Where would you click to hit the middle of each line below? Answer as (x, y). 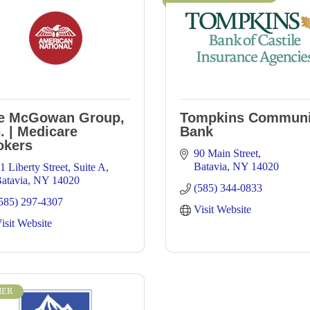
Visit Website (222, 209)
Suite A (90, 167)
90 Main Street (226, 153)
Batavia (210, 166)
